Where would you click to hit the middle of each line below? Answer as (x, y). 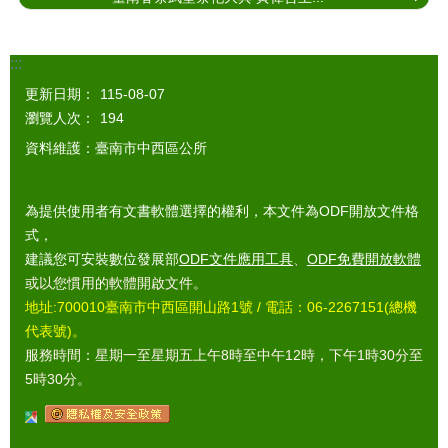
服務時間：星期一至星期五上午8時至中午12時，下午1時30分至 (224, 354)
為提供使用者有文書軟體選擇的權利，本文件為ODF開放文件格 (222, 210)
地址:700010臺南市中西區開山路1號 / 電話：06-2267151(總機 (221, 306)
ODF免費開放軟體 (364, 258)
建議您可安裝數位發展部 (102, 258)
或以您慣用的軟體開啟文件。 (116, 282)
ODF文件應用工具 (236, 258)
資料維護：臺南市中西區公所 (116, 148)
